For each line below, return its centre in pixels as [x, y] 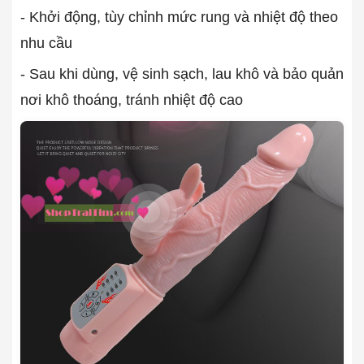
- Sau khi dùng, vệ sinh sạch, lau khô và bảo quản [182, 74]
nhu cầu [46, 43]
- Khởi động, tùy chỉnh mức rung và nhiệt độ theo [179, 17]
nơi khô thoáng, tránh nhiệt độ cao [132, 100]
